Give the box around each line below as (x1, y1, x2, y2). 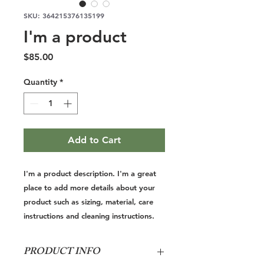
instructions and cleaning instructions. (24, 211, 154, 220)
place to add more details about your (24, 183, 155, 192)
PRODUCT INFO (24, 244, 100, 261)
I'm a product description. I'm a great (24, 169, 156, 178)
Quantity (24, 77, 57, 87)
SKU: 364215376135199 (24, 11, 104, 20)
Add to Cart (68, 134, 121, 146)
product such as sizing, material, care (24, 197, 153, 206)
